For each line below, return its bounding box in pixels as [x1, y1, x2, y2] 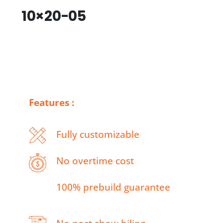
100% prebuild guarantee [56, 181, 170, 194]
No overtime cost [56, 154, 134, 167]
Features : [29, 96, 74, 109]
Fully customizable [56, 128, 139, 141]
